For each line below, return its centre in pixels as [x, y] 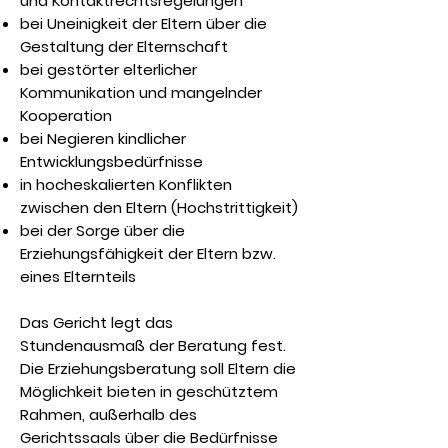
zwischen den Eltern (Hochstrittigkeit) [159, 207]
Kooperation [66, 115]
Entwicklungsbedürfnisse [111, 161]
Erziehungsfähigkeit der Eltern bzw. [148, 253]
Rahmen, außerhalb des [108, 414]
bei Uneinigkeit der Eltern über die [143, 23]
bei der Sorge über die [102, 230]
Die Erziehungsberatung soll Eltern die [158, 368]
